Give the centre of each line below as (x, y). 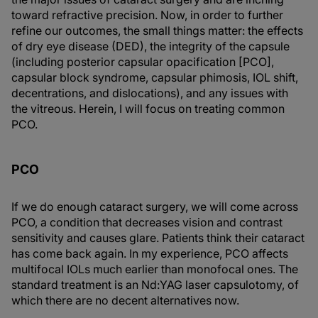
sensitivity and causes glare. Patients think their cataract (158, 238)
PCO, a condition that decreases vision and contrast (147, 222)
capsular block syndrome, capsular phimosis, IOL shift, (155, 77)
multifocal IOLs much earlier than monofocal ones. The (155, 269)
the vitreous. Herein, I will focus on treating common (148, 109)
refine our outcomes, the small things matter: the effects (157, 31)
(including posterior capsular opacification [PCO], (143, 62)
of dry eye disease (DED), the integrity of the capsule (150, 46)
